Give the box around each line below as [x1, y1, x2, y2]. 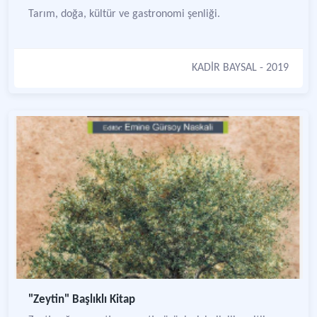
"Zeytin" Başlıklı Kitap [28, 294, 135, 306]
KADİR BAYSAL [192, 62, 257, 74]
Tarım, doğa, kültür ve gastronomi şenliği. [28, 8, 220, 20]
